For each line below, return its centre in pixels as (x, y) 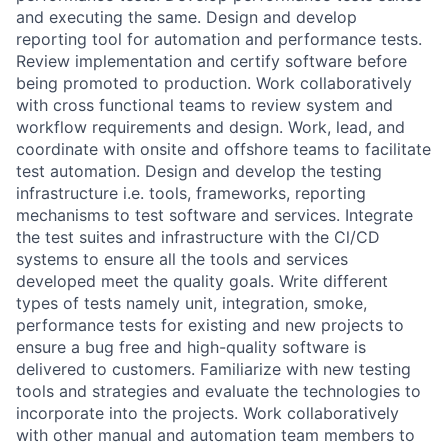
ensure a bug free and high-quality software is (191, 346)
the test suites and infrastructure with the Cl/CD (198, 236)
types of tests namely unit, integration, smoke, (191, 302)
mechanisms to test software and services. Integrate (214, 214)
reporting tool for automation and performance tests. (219, 38)
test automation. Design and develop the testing (199, 170)
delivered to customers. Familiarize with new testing (213, 368)
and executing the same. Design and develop (186, 16)
